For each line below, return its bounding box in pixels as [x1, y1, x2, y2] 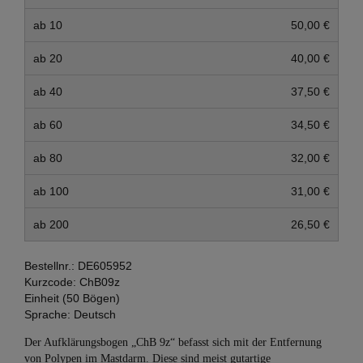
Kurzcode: [24, 275, 76, 288]
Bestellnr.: [24, 259, 78, 272]
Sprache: [24, 308, 70, 321]
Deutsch [74, 308, 116, 321]
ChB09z [79, 275, 120, 288]
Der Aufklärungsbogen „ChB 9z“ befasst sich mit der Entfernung [24, 336, 322, 348]
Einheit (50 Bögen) [24, 292, 120, 305]
